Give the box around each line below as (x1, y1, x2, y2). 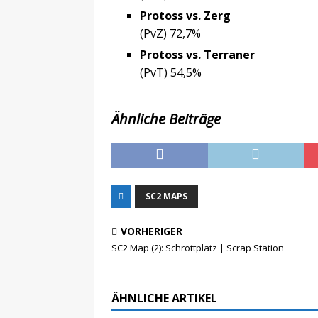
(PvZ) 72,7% (140, 26, 201, 42)
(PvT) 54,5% (140, 65, 202, 81)
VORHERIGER (121, 224, 182, 238)
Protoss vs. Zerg (140, 8, 231, 24)
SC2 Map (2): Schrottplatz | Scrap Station (111, 241, 284, 255)
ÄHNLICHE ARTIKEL (111, 290, 217, 307)
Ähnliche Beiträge (111, 109, 221, 129)
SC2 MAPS (146, 190, 187, 203)
